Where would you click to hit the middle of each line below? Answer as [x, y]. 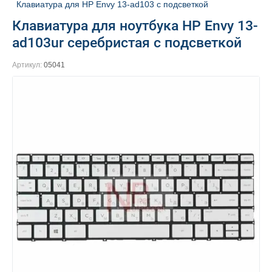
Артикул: [27, 65]
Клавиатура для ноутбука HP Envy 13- [135, 26]
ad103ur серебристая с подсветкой [127, 43]
